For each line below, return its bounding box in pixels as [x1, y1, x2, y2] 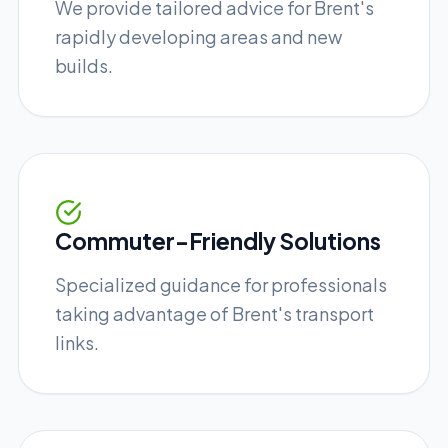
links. [55, 331, 99, 354]
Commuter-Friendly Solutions [55, 226, 381, 255]
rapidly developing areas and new [55, 24, 342, 48]
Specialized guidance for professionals [55, 273, 387, 296]
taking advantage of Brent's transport [55, 302, 374, 325]
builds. [55, 53, 113, 77]
